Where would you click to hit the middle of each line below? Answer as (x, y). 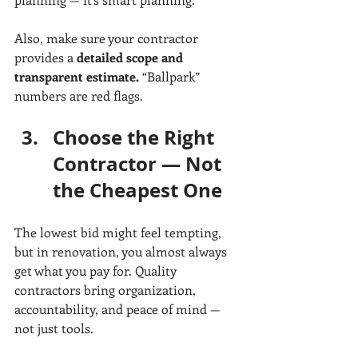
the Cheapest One (137, 191)
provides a (46, 58)
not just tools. (54, 328)
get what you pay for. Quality (97, 271)
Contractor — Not (139, 164)
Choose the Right (136, 138)
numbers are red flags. (79, 96)
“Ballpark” (171, 77)
